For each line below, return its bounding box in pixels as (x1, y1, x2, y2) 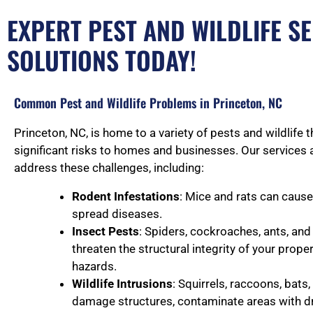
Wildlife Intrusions (72, 277, 173, 291)
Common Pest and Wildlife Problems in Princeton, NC (14, 94, 282, 112)
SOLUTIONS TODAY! (7, 41, 196, 79)
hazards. (72, 259, 117, 274)
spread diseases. (72, 207, 162, 221)
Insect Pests (72, 224, 139, 239)
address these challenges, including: (14, 161, 204, 175)
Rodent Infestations (72, 189, 180, 204)
